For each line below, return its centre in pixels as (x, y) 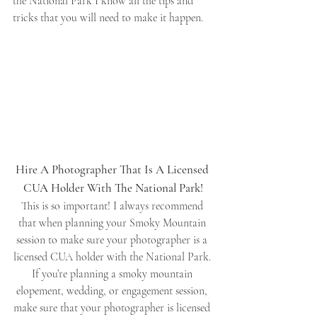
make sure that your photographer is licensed (113, 307)
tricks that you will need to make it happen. (109, 18)
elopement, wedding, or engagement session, (113, 290)
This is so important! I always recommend (113, 206)
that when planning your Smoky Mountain (113, 223)
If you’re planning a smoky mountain (113, 273)
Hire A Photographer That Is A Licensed (113, 169)
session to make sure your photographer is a (113, 240)
